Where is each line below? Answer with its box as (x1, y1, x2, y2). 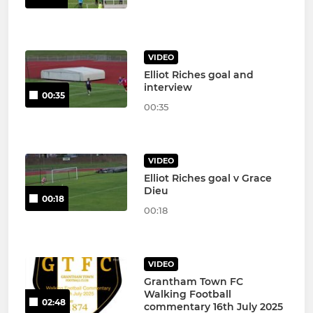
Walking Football (143, 287, 231, 300)
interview (143, 80, 192, 94)
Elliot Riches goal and (143, 68, 254, 81)
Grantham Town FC (143, 275, 243, 288)
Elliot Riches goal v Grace (143, 171, 272, 184)
